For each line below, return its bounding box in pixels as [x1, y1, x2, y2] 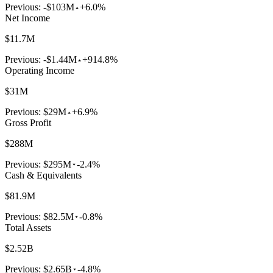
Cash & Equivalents [5, 170, 82, 181]
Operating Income [5, 65, 74, 76]
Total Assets [5, 222, 51, 233]
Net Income [5, 13, 50, 24]
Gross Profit [5, 118, 51, 129]
